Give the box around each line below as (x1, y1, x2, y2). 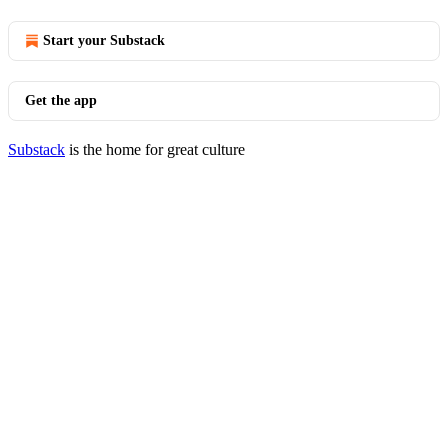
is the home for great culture (65, 141, 245, 158)
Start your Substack (43, 33, 165, 48)
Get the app (25, 93, 97, 108)
